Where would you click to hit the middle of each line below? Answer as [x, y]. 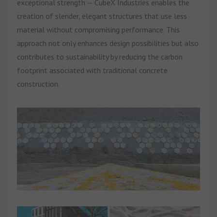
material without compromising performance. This [98, 29]
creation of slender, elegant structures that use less [102, 16]
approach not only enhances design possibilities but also [108, 43]
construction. [38, 84]
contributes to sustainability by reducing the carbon [100, 56]
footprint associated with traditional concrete [92, 70]
